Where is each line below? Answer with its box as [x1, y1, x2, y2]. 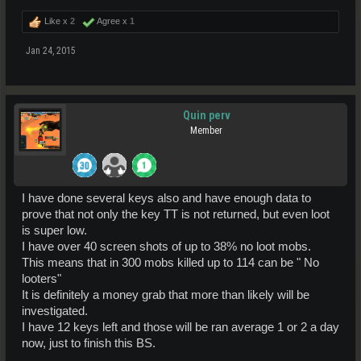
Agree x [95, 15, 130, 26]
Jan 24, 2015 [26, 44, 76, 56]
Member [190, 124, 222, 136]
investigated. [22, 304, 88, 317]
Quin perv [182, 108, 230, 122]
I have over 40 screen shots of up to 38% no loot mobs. [22, 239, 311, 253]
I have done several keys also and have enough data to [22, 191, 311, 205]
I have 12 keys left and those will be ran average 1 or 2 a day [22, 320, 339, 334]
